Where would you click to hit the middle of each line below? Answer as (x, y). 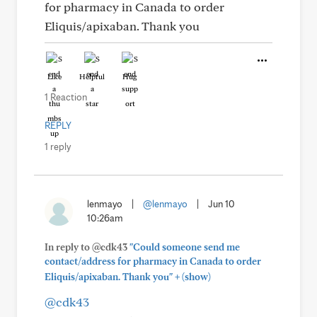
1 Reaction (66, 97)
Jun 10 (221, 204)
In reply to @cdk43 (87, 247)
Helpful (92, 76)
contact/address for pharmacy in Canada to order (153, 261)
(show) (195, 277)
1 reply (58, 146)
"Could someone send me (185, 247)
